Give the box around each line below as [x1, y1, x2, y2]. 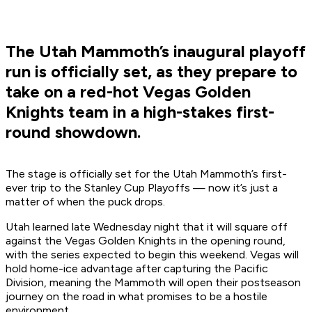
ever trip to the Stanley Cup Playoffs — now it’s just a [6, 181, 278, 195]
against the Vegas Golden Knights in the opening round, [6, 234, 286, 248]
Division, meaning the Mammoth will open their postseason [6, 276, 301, 290]
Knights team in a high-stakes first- [6, 102, 274, 123]
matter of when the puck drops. [6, 195, 165, 209]
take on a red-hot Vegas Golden [6, 81, 251, 102]
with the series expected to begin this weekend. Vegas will [6, 248, 299, 262]
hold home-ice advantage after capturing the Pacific [6, 262, 268, 276]
